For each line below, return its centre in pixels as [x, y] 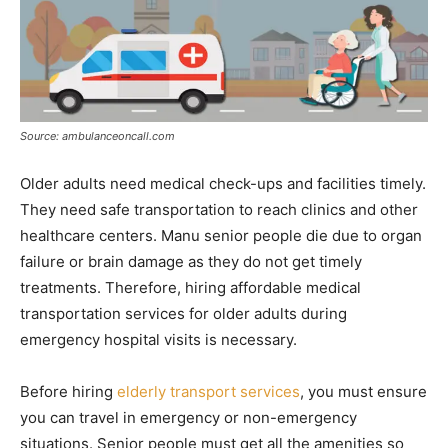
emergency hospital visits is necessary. [158, 339]
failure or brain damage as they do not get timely [191, 261]
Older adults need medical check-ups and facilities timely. [223, 183]
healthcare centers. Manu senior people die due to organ [221, 235]
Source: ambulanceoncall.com [97, 135]
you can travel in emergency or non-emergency [188, 417]
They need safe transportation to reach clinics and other [219, 209]
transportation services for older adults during [183, 313]
